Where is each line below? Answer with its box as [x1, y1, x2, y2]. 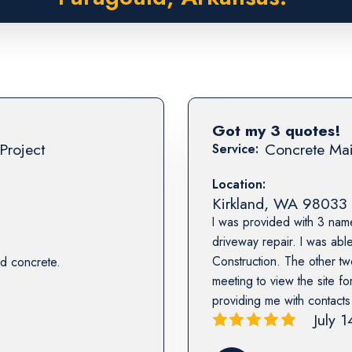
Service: [211, 139, 258, 158]
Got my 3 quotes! [211, 119, 341, 141]
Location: [211, 174, 266, 193]
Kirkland [211, 192, 264, 214]
